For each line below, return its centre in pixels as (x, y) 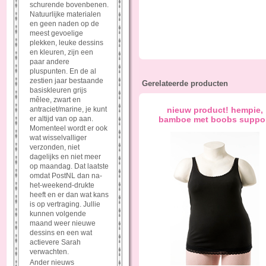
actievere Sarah (55, 242)
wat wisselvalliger (58, 138)
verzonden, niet (55, 147)
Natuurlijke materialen (65, 14)
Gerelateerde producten (185, 83)
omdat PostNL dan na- (66, 176)
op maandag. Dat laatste (69, 166)
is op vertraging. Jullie (65, 204)
